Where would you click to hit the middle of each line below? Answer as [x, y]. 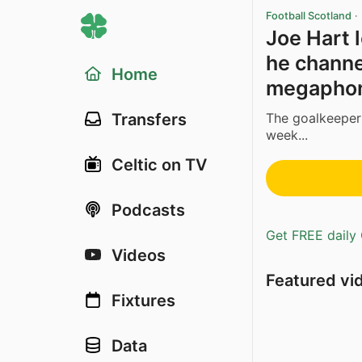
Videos [139, 255]
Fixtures [143, 301]
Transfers [149, 120]
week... [287, 135]
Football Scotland [309, 16]
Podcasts [148, 210]
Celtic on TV [159, 165]
